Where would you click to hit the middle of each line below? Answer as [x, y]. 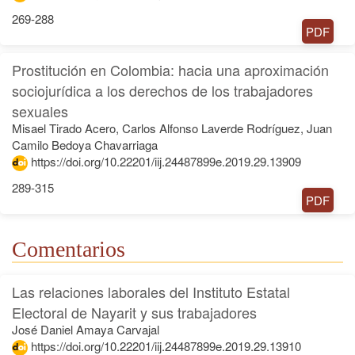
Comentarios [69, 249]
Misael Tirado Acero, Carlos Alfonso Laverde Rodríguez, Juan [172, 128]
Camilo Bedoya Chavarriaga [85, 144]
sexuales [40, 111]
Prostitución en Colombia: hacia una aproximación [170, 69]
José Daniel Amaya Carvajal [86, 329]
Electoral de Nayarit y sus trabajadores [134, 312]
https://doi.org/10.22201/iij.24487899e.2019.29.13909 [166, 161]
